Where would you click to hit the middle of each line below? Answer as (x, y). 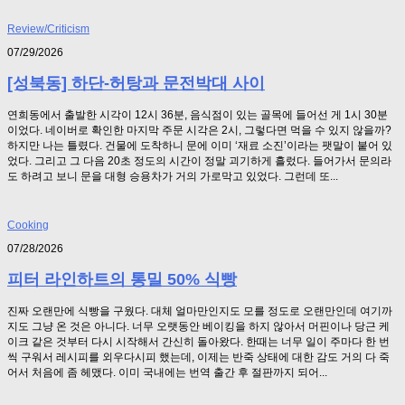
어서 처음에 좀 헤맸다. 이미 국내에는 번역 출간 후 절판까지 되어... (167, 372)
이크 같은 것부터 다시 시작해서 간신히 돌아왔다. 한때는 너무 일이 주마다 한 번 (198, 341)
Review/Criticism (48, 28)
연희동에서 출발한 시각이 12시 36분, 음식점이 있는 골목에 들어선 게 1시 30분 (198, 114)
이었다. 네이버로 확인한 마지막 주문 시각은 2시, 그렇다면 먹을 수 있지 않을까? (199, 130)
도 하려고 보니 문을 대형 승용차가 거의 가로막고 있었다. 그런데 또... (173, 176)
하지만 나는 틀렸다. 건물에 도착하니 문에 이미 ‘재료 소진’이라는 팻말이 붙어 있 (200, 145)
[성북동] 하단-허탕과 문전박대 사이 (136, 83)
